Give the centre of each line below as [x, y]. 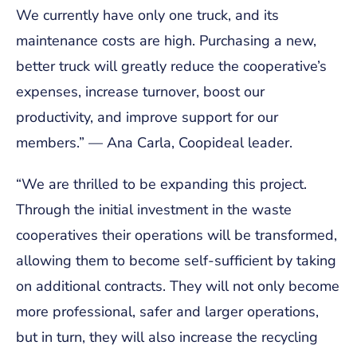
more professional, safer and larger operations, [167, 311]
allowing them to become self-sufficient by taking [176, 260]
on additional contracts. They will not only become [178, 286]
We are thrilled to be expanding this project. [164, 184]
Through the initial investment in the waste [154, 209]
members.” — [61, 142]
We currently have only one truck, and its [147, 15]
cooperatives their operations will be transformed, [177, 235]
